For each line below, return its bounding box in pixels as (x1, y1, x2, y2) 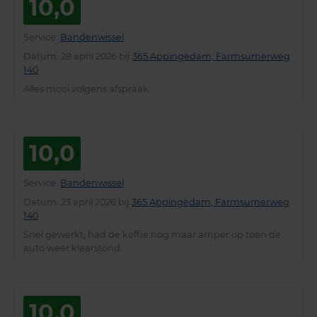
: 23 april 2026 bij (57, 197, 132, 208)
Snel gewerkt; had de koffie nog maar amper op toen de (23, 229, 281, 241)
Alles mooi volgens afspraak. (23, 83, 151, 95)
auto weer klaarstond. (23, 243, 122, 254)
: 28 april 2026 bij (57, 51, 132, 62)
